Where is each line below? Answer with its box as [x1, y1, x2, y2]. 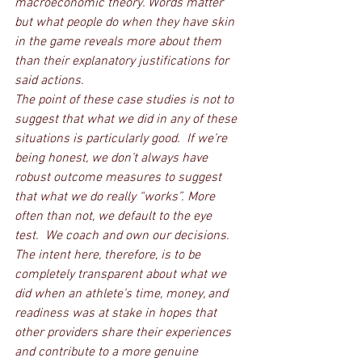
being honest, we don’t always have [15, 150, 211, 166]
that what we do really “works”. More [15, 189, 218, 205]
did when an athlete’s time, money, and [15, 286, 231, 302]
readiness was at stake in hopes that [15, 305, 220, 322]
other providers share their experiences [15, 325, 234, 341]
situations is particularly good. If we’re [15, 131, 230, 147]
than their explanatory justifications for [15, 53, 232, 69]
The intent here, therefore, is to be [15, 247, 204, 263]
